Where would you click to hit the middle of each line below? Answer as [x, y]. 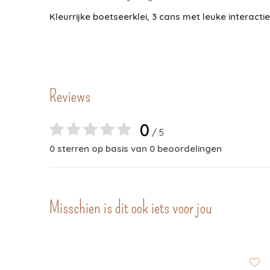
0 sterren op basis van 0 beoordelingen [136, 149]
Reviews [70, 96]
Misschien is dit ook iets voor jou [131, 208]
